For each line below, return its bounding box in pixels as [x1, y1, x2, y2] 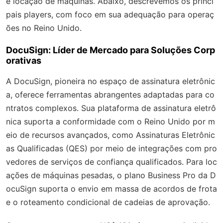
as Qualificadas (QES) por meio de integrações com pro [6, 143, 217, 153]
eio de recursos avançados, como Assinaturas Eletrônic [6, 129, 215, 140]
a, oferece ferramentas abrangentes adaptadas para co [6, 89, 215, 100]
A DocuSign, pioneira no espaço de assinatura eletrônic [6, 76, 215, 86]
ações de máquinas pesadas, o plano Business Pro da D [6, 170, 216, 180]
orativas [6, 55, 41, 66]
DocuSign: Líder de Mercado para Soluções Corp [6, 44, 215, 55]
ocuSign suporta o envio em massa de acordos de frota [6, 183, 217, 194]
